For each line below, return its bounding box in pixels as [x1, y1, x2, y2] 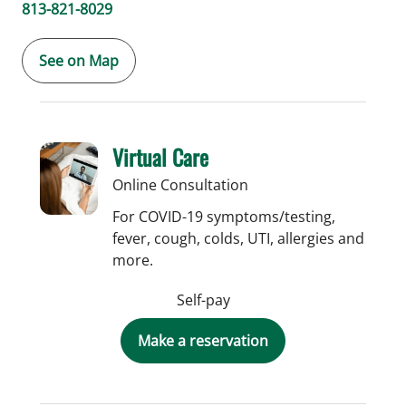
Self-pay [176, 289, 230, 310]
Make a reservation [138, 330, 268, 351]
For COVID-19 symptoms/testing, [112, 206, 335, 227]
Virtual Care [112, 140, 208, 173]
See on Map [39, 50, 119, 71]
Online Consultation [112, 174, 248, 195]
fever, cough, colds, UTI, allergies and [112, 227, 364, 248]
